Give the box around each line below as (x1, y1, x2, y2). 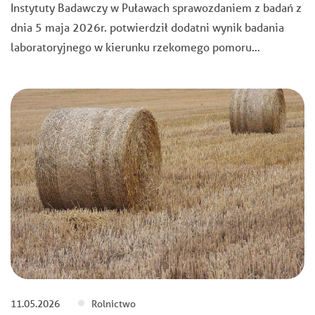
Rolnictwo (91, 297, 136, 311)
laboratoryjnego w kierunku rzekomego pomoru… (11, 39, 260, 54)
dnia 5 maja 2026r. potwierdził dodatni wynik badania (11, 19, 284, 34)
